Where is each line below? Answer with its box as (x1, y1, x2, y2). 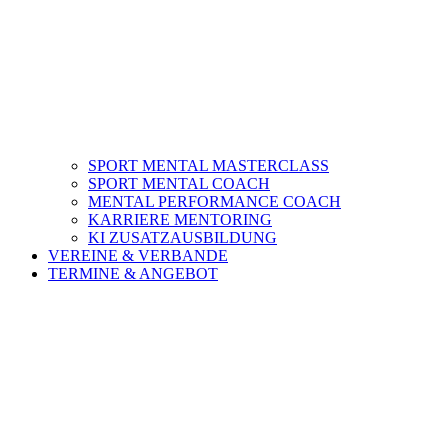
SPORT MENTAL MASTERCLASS (88, 156, 329, 174)
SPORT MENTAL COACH (88, 174, 270, 192)
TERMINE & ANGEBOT (48, 264, 218, 282)
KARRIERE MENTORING (88, 210, 272, 228)
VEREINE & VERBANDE (48, 246, 228, 264)
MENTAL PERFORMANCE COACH (88, 192, 341, 210)
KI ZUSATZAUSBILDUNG (88, 228, 277, 246)
